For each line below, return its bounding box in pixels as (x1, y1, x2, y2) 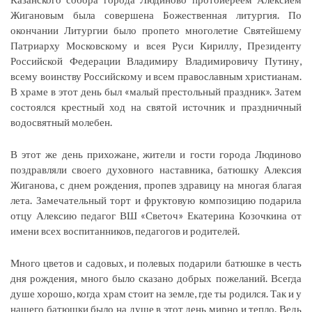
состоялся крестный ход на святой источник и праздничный (10, 100, 302, 113)
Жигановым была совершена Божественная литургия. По (10, 8, 302, 21)
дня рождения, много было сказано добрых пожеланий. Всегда (10, 271, 302, 284)
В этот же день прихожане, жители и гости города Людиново (10, 147, 302, 160)
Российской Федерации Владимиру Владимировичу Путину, (10, 54, 302, 67)
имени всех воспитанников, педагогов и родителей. (10, 224, 240, 237)
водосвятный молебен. (10, 115, 112, 128)
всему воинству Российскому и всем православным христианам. (10, 69, 302, 82)
